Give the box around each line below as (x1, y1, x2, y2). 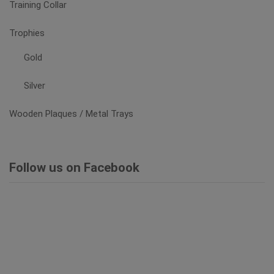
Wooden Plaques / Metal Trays (9, 108, 133, 119)
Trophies (9, 28, 45, 39)
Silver (24, 80, 46, 91)
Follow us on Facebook (9, 160, 139, 176)
